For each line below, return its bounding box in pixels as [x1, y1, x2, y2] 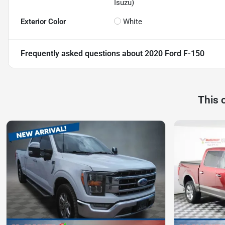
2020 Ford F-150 [145, 49, 204, 59]
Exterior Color [21, 17, 66, 27]
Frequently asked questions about [21, 49, 145, 59]
